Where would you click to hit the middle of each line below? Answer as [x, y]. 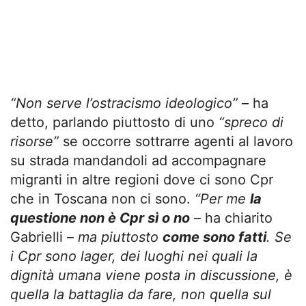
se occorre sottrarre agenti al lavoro [176, 141]
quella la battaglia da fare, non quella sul [141, 294]
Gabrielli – [44, 237]
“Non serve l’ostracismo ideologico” [124, 103]
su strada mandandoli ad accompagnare [138, 160]
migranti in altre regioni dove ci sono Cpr [142, 179]
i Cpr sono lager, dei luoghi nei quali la [134, 256]
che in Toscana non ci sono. [102, 198]
